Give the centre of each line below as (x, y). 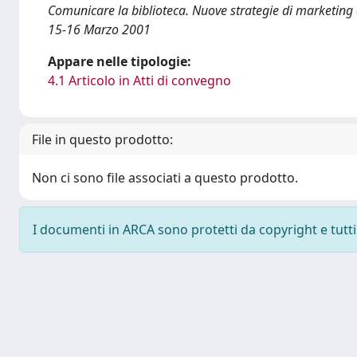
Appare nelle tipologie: (120, 61)
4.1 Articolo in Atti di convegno (139, 80)
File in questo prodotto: (102, 139)
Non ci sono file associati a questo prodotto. (165, 178)
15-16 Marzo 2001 (99, 29)
